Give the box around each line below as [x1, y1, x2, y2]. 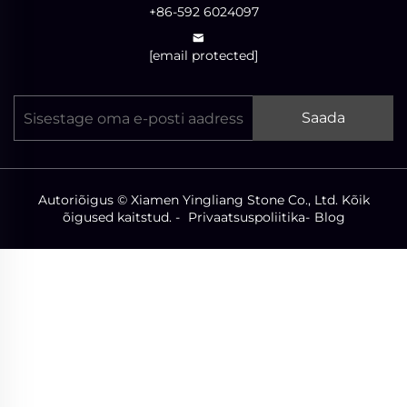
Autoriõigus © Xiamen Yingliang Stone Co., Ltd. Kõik [37, 192, 370, 209]
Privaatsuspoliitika [187, 209, 305, 226]
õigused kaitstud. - [62, 209, 184, 226]
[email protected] [149, 47, 258, 65]
